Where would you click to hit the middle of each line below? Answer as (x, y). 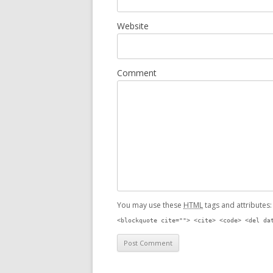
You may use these (150, 205)
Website (133, 26)
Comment (137, 73)
